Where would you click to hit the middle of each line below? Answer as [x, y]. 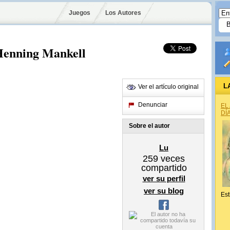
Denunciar [153, 105]
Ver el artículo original [168, 87]
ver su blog [164, 191]
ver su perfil [164, 178]
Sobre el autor [149, 126]
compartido [164, 168]
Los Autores [123, 13]
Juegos [80, 13]
